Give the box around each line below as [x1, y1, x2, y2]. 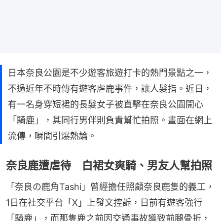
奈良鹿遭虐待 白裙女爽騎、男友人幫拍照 [6, 159, 212, 172]
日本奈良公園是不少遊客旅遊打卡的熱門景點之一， [8, 68, 212, 78]
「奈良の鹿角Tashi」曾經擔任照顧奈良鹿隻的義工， [6, 182, 215, 192]
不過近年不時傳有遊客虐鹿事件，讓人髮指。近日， [8, 83, 212, 94]
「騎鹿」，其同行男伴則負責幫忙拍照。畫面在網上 [8, 115, 212, 125]
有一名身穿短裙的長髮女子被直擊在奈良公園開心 [8, 99, 203, 110]
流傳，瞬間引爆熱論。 [8, 131, 97, 141]
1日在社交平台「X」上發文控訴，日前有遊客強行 [6, 197, 202, 208]
